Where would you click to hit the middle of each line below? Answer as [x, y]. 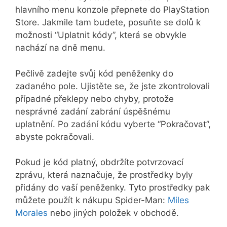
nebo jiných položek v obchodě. [113, 213]
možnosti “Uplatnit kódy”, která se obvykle [101, 35]
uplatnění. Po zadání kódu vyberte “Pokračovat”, [113, 124]
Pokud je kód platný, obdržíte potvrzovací [99, 162]
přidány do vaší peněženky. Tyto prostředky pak [112, 188]
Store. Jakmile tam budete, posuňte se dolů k [108, 23]
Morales [31, 213]
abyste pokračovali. [55, 137]
